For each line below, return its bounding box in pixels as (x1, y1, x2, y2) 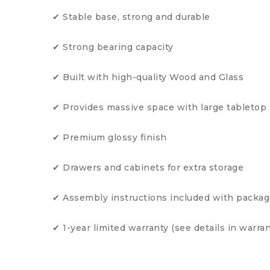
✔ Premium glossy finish (52, 132, 167, 143)
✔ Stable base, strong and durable (52, 11, 210, 22)
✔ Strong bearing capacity (52, 42, 174, 52)
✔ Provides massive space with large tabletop (52, 102, 266, 113)
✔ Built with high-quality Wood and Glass (52, 72, 243, 83)
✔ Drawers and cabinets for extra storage (52, 162, 243, 173)
